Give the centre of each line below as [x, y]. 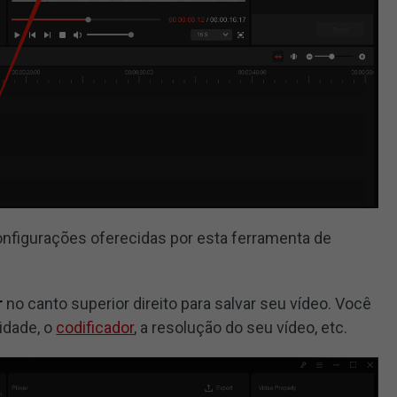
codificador [95, 327]
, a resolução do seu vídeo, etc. [241, 327]
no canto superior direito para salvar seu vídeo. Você [187, 303]
